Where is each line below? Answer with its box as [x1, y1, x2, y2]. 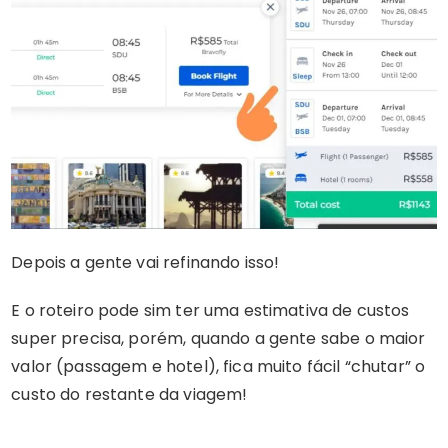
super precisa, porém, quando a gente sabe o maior [11, 327, 426, 351]
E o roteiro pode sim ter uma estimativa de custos [11, 299, 410, 323]
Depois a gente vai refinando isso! [11, 251, 280, 275]
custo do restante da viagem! [11, 383, 248, 407]
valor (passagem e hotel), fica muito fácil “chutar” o [11, 355, 426, 379]
